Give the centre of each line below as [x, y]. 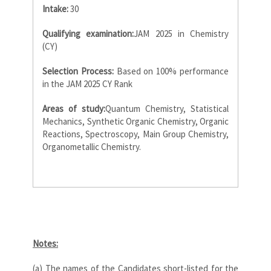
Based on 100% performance [171, 71]
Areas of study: [74, 108]
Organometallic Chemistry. [92, 146]
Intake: [55, 8]
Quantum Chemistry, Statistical [167, 108]
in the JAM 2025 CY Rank [87, 83]
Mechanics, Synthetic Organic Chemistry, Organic [135, 121]
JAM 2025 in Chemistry [181, 33]
